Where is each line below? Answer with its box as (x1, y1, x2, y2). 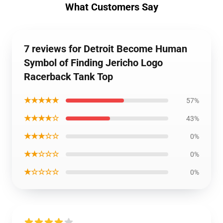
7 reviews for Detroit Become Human (24, 43, 187, 55)
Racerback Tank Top (24, 71, 113, 83)
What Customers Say (65, 1, 158, 13)
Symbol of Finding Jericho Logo (24, 57, 163, 69)
